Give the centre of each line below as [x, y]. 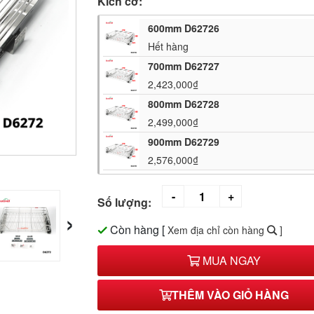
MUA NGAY [230, 261]
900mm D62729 [184, 142]
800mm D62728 [184, 104]
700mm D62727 [184, 66]
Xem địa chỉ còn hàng [217, 230]
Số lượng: [124, 203]
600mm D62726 [184, 28]
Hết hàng [169, 47]
